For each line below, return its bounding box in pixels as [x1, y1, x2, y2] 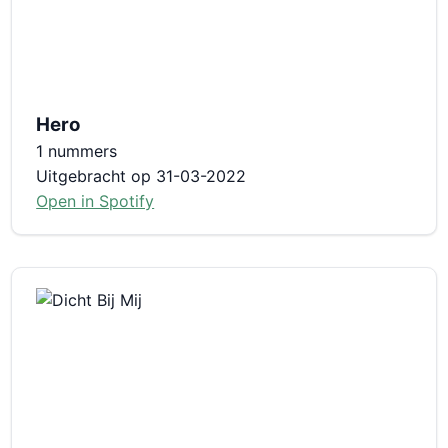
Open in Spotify [36, 190, 155, 211]
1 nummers [36, 140, 118, 161]
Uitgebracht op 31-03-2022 [36, 165, 247, 186]
